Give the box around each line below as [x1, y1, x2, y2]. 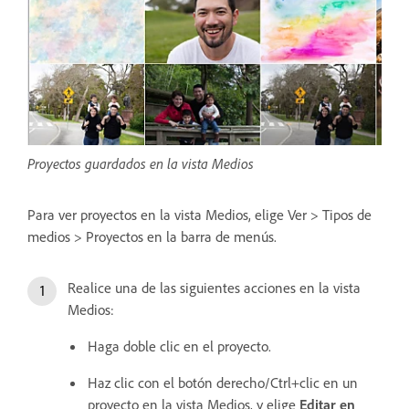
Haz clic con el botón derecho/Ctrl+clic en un [88, 372, 358, 392]
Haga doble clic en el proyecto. [88, 336, 271, 355]
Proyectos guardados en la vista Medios [27, 153, 254, 173]
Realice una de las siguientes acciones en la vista [68, 278, 361, 297]
